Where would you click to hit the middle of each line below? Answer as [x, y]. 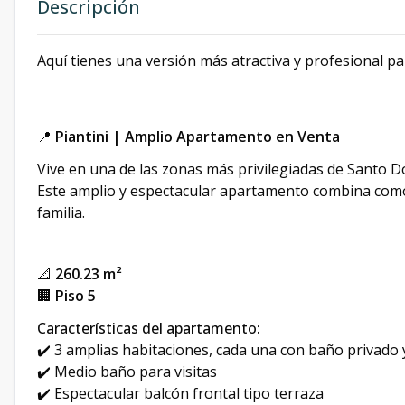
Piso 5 [75, 296]
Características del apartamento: [149, 329]
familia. [61, 213]
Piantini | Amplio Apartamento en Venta [198, 137]
